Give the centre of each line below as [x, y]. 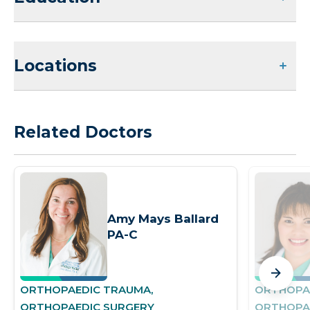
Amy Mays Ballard [163, 218]
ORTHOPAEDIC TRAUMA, [86, 290]
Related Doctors [83, 132]
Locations [55, 66]
